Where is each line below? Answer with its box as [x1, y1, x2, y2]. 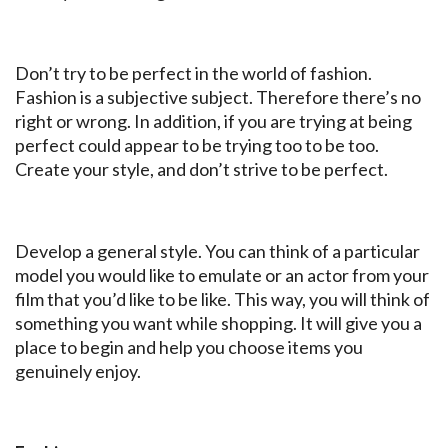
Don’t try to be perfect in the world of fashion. [15, 62, 372, 85]
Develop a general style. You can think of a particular [15, 240, 420, 263]
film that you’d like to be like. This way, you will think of [15, 288, 430, 311]
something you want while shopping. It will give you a [15, 312, 422, 335]
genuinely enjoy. [15, 360, 141, 383]
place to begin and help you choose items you [15, 336, 363, 359]
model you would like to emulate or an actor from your [15, 264, 429, 287]
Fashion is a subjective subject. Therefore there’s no [15, 86, 421, 109]
